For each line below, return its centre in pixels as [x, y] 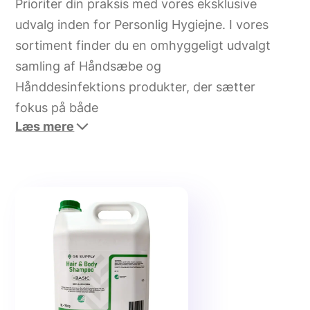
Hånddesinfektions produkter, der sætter [136, 87]
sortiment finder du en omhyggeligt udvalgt [143, 45]
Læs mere [45, 126]
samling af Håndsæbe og [89, 66]
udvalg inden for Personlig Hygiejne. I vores [142, 25]
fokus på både [57, 108]
